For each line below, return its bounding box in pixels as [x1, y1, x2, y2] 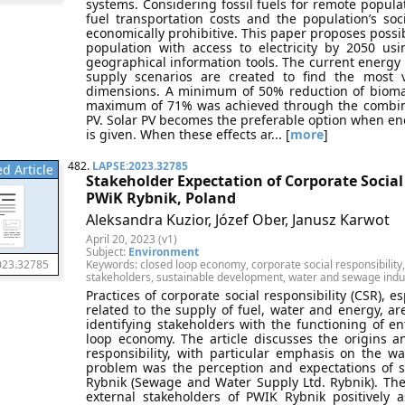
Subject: [86, 244, 128, 259]
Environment [128, 244, 199, 259]
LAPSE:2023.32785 [92, 158, 188, 174]
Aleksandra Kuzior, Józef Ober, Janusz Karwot [86, 210, 390, 230]
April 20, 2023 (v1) [86, 231, 177, 247]
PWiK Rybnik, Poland [86, 188, 236, 208]
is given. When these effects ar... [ [86, 126, 290, 143]
